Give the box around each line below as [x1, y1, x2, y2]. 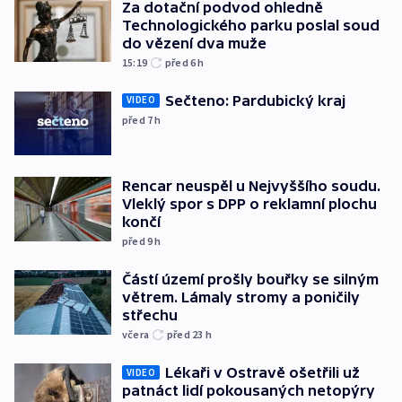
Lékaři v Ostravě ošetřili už [165, 364, 360, 381]
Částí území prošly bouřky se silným [122, 271, 379, 288]
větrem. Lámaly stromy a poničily [122, 289, 360, 306]
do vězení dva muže [122, 34, 267, 51]
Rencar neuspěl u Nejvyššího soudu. [122, 178, 380, 195]
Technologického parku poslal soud [122, 16, 380, 33]
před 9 [122, 234, 155, 249]
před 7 [122, 112, 155, 127]
